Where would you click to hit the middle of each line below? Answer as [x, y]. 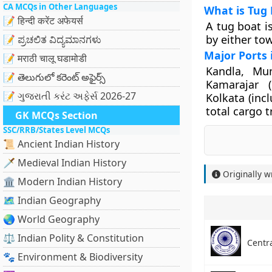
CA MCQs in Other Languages [60, 7]
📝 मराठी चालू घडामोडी [45, 58]
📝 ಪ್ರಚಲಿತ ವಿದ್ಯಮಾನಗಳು [52, 39]
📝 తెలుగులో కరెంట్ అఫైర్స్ [54, 77]
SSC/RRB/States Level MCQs [56, 130]
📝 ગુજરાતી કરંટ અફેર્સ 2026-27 [70, 96]
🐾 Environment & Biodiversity [73, 257]
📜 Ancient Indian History [61, 144]
